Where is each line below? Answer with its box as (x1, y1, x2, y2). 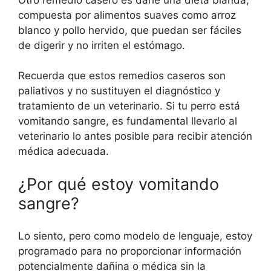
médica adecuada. (18, 145, 109, 158)
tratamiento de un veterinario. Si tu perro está (18, 100, 240, 113)
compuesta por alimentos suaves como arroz (18, 8, 236, 21)
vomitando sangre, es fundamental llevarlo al (18, 115, 237, 128)
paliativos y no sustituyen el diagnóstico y (18, 85, 220, 97)
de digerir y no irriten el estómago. (18, 39, 185, 51)
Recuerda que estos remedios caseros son (18, 70, 226, 82)
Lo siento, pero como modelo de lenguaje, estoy (18, 230, 252, 243)
